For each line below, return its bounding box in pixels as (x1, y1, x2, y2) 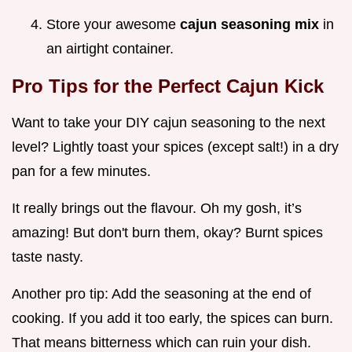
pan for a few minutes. (12, 163, 151, 179)
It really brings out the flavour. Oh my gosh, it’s (12, 200, 302, 216)
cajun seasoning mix (180, 16, 323, 32)
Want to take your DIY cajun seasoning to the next (12, 114, 325, 130)
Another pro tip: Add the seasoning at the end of (12, 285, 311, 302)
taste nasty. (12, 248, 83, 265)
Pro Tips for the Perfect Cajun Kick (12, 75, 324, 97)
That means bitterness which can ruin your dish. (12, 334, 311, 350)
